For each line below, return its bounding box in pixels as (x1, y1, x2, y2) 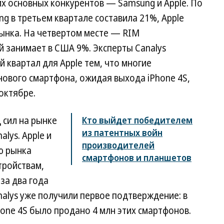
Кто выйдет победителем (82, 114, 192, 126)
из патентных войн (82, 126, 162, 138)
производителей (82, 139, 154, 151)
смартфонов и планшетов (82, 151, 191, 163)
